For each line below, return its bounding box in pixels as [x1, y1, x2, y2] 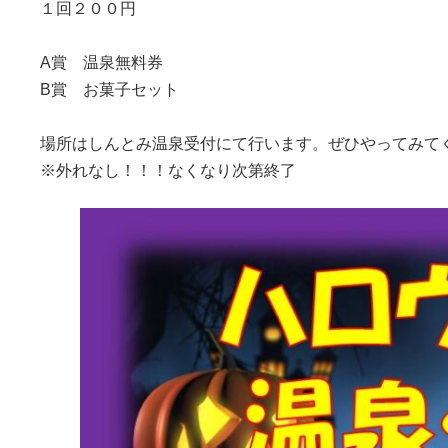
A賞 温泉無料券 [39, 54, 163, 71]
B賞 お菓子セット [39, 81, 179, 98]
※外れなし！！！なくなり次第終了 [39, 162, 296, 179]
